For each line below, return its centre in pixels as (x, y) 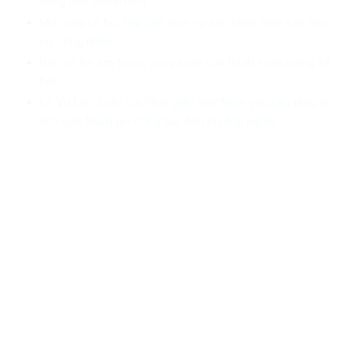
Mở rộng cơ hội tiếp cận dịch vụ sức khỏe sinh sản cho (183, 22)
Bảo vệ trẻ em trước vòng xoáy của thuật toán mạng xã (185, 62)
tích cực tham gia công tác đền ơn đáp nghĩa (157, 121)
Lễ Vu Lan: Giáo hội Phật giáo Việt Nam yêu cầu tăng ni (184, 102)
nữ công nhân (76, 41)
